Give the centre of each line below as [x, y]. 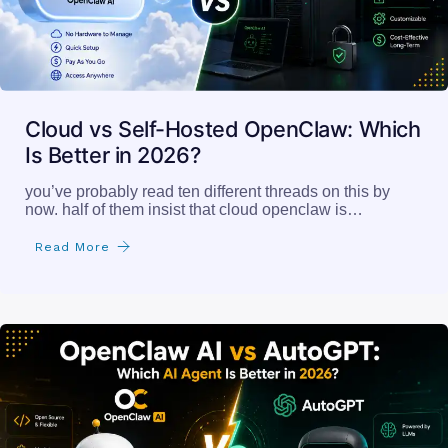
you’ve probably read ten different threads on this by [207, 191]
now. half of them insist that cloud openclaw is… [194, 209]
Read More [72, 246]
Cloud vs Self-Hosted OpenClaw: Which [223, 128]
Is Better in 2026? [113, 154]
